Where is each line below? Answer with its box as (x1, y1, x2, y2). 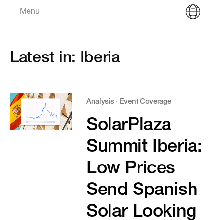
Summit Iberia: (86, 139, 202, 157)
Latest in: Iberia (9, 51, 120, 67)
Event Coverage (119, 98, 171, 106)
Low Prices (86, 161, 175, 178)
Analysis (86, 98, 114, 106)
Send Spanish (86, 182, 198, 200)
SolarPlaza (86, 117, 171, 135)
